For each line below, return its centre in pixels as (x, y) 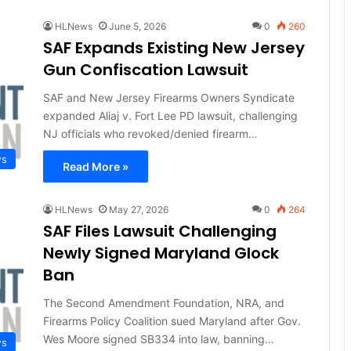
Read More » (95, 166)
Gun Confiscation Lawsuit (145, 69)
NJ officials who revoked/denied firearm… (150, 133)
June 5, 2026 (137, 26)
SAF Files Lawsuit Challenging (159, 231)
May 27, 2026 (138, 209)
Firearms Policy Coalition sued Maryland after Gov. (172, 320)
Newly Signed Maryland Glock (161, 253)
